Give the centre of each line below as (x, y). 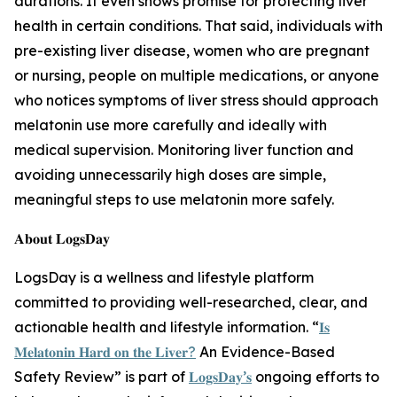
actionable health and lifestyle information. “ (167, 327)
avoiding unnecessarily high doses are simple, (170, 175)
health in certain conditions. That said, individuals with (198, 26)
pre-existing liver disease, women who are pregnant (192, 51)
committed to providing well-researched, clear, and (191, 303)
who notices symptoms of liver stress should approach (196, 101)
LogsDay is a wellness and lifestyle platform (164, 278)
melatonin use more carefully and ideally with (171, 125)
